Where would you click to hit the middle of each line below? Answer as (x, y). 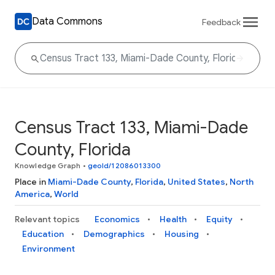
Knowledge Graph (48, 165)
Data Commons (67, 21)
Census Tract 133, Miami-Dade (131, 127)
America (32, 194)
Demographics (114, 234)
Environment (48, 249)
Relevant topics (47, 219)
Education (43, 234)
